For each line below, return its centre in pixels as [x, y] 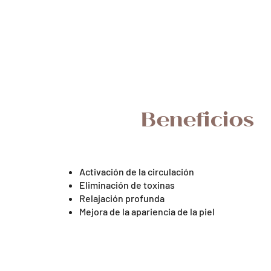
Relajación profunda [122, 198]
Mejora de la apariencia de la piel [147, 211]
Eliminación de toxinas [127, 185]
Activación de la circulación [136, 171]
